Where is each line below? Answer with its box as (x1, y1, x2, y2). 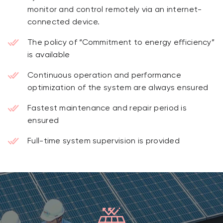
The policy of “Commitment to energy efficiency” (27, 38, 215, 47)
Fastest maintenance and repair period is (27, 104, 187, 113)
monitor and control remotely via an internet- (27, 5, 202, 14)
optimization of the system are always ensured (27, 84, 209, 93)
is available (27, 51, 70, 60)
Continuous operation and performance (27, 71, 181, 80)
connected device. (27, 18, 100, 27)
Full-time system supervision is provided (27, 137, 180, 146)
